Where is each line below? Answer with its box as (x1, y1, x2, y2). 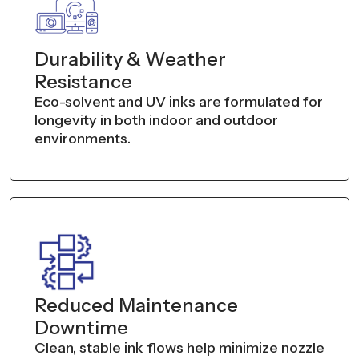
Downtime (34, 315, 128, 339)
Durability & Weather (34, 46, 226, 71)
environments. (34, 129, 131, 147)
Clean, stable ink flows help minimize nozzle (34, 338, 325, 357)
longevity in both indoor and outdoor (34, 111, 278, 129)
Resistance (34, 69, 132, 93)
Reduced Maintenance (34, 292, 238, 317)
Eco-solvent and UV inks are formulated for (34, 92, 323, 111)
